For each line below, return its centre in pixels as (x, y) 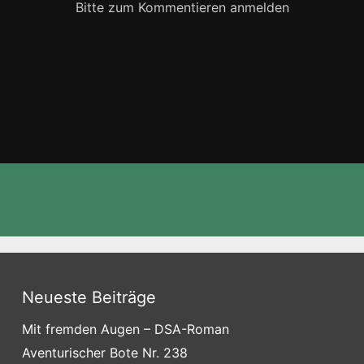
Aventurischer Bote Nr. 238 (104, 353)
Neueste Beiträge (89, 298)
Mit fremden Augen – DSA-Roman (125, 329)
